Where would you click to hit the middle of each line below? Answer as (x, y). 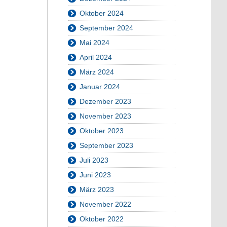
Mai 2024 (94, 42)
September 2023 (106, 145)
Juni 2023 (95, 175)
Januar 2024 (100, 86)
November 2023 (105, 116)
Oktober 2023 (102, 130)
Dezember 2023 (105, 101)
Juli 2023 (94, 160)
